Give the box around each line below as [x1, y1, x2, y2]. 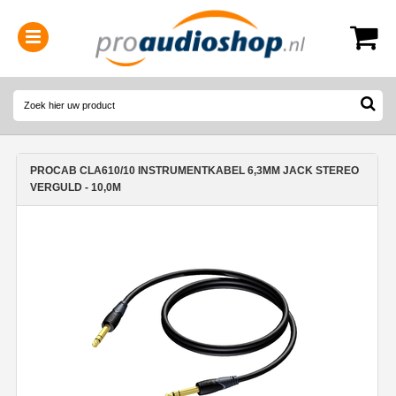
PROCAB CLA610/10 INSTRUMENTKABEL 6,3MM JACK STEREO [30, 164, 359, 177]
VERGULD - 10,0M [30, 180, 121, 194]
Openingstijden [138, 90, 202, 102]
